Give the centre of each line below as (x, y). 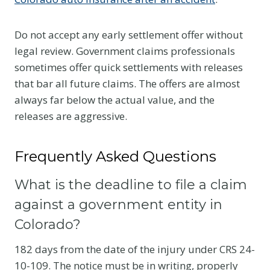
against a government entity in (118, 204)
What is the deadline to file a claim (131, 184)
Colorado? (48, 224)
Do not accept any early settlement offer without (129, 34)
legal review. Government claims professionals (125, 51)
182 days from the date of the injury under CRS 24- (135, 249)
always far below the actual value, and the (115, 99)
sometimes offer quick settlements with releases (129, 67)
